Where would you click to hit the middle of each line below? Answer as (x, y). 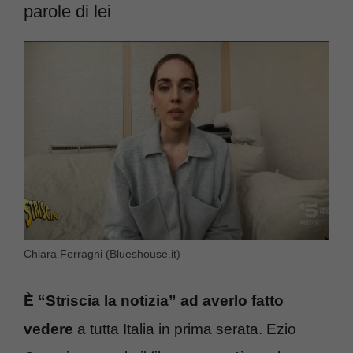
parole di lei (67, 12)
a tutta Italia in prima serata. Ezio (185, 329)
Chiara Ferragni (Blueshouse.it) (102, 253)
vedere (48, 329)
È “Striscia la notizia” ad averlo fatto (154, 301)
